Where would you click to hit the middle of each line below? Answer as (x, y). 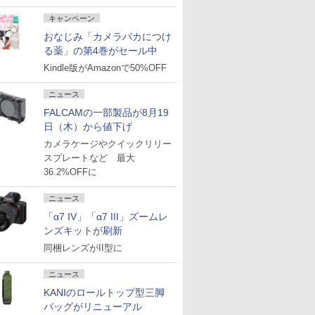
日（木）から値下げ (88, 127)
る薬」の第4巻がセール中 (101, 51)
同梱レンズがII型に (83, 248)
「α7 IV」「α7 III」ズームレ (106, 217)
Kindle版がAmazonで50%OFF (105, 68)
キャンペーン (72, 18)
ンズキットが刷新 (83, 231)
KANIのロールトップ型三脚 (104, 292)
